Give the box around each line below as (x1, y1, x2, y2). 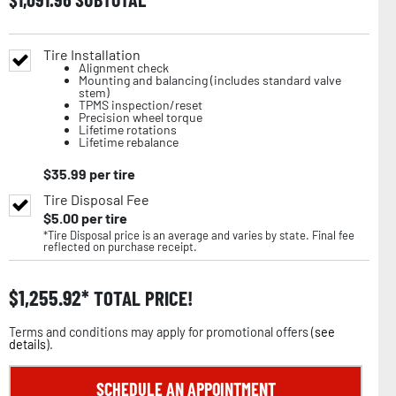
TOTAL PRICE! (89, 285, 193, 310)
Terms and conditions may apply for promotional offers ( (9, 324, 315, 339)
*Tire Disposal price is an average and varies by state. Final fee (43, 227, 354, 242)
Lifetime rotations (79, 121, 177, 137)
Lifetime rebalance (79, 133, 179, 149)
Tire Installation (43, 45, 141, 63)
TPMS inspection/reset (79, 96, 202, 112)
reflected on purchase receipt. (43, 239, 197, 254)
